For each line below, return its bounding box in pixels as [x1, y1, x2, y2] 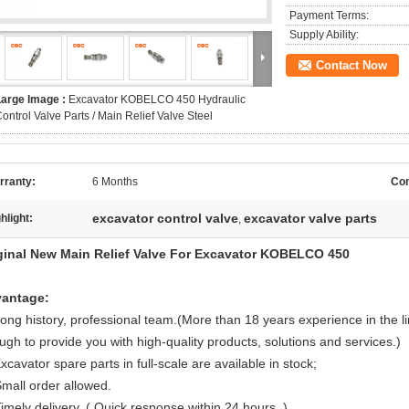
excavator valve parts [244, 211, 377, 225]
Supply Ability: [289, 28, 359, 41]
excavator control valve [92, 211, 238, 225]
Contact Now [316, 58, 387, 72]
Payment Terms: [289, 9, 369, 22]
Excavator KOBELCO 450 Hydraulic [68, 93, 246, 106]
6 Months [92, 175, 138, 188]
